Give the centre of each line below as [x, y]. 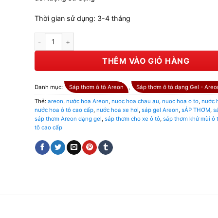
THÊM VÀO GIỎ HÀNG [146, 61]
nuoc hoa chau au [135, 101]
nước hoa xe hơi [117, 110]
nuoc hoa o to [180, 101]
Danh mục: [49, 87]
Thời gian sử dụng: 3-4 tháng [82, 18]
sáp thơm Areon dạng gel [68, 119]
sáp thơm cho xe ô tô [132, 119]
